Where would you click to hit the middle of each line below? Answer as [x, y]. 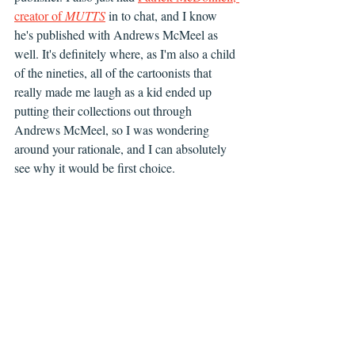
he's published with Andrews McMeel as [118, 34]
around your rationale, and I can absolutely [122, 148]
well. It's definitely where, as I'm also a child [126, 53]
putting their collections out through [105, 110]
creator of [40, 15]
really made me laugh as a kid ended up [115, 91]
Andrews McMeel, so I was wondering [113, 129]
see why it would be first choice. [95, 167]
